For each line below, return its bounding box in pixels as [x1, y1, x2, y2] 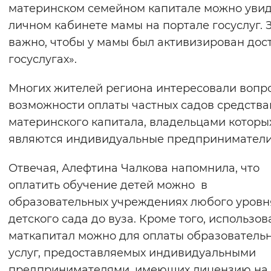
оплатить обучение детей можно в [8, 178, 207, 192]
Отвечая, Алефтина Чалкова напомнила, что [8, 162, 260, 175]
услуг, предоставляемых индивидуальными [8, 246, 256, 260]
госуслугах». [8, 53, 77, 67]
